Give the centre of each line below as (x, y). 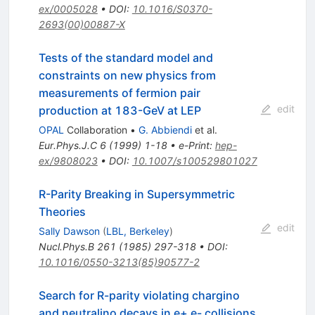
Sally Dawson (69, 231)
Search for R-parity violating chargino (139, 295)
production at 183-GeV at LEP (120, 110)
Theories (62, 211)
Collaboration (95, 129)
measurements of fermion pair (119, 92)
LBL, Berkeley (137, 231)
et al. (204, 129)
